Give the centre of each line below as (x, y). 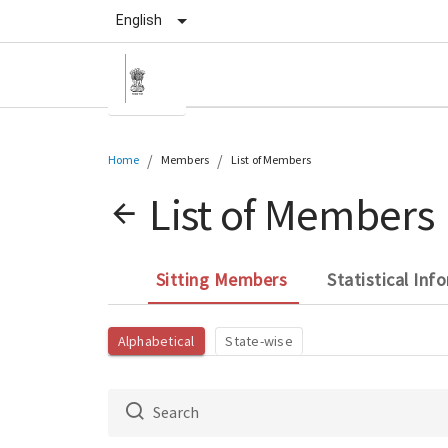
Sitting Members (221, 279)
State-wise (259, 341)
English (139, 20)
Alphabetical (156, 340)
